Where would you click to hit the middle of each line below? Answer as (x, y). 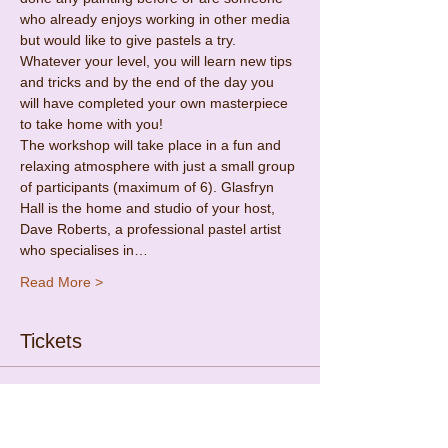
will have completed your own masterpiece (156, 102)
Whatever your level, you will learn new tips (158, 60)
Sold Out (56, 401)
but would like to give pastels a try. (130, 39)
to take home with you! (91, 123)
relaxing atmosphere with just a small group (159, 165)
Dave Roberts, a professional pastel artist (152, 228)
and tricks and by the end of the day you (149, 81)
